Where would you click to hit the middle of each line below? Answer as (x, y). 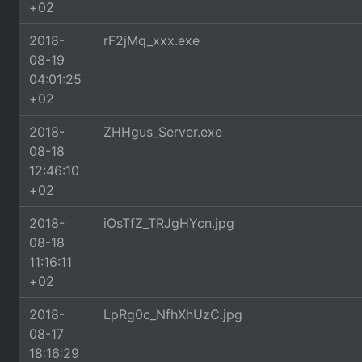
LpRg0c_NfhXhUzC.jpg (173, 314)
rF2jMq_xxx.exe (152, 40)
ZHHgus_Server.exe (163, 132)
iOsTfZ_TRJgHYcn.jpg (169, 223)
